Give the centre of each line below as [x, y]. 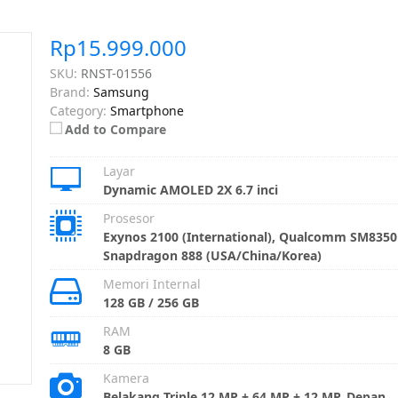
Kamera [126, 378]
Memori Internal [151, 284]
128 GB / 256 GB [151, 302]
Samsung [121, 92]
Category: [78, 111]
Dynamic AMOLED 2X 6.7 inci [190, 190]
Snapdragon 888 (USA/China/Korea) [212, 255]
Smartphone [147, 111]
